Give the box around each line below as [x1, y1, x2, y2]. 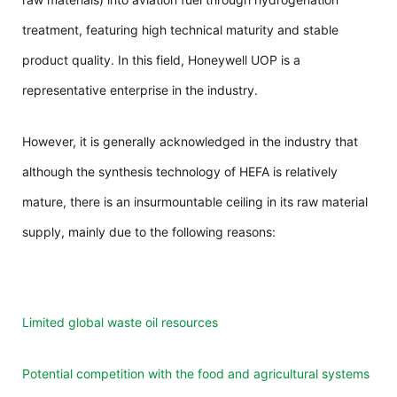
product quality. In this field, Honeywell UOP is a [22, 51, 300, 67]
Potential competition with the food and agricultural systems [22, 365, 370, 381]
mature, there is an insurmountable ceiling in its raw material [22, 193, 368, 209]
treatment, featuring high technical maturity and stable [22, 21, 339, 37]
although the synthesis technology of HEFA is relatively [22, 163, 338, 179]
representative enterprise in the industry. [22, 82, 258, 97]
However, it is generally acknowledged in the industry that [22, 133, 358, 149]
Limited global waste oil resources [22, 314, 218, 330]
